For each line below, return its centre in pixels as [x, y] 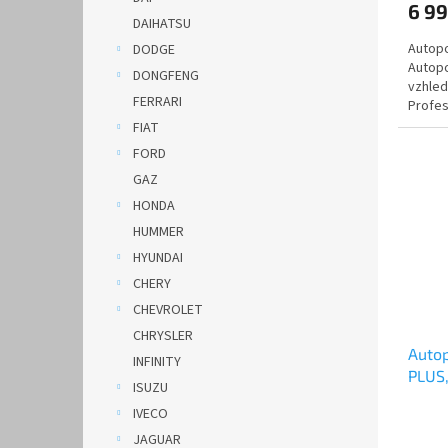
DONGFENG [166, 76]
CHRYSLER [163, 336]
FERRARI [157, 102]
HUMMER [158, 232]
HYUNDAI [158, 258]
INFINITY [157, 362]
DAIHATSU [162, 24]
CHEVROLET [168, 310]
